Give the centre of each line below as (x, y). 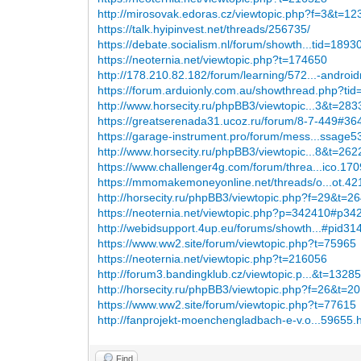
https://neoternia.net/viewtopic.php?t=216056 (213, 258)
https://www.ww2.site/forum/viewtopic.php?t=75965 (227, 243)
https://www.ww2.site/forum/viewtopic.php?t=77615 (227, 304)
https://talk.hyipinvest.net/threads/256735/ (204, 29)
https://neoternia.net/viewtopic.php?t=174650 (213, 59)
